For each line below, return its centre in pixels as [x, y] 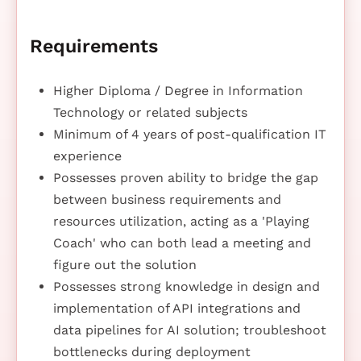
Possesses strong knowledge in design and [186, 286]
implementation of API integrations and [176, 308]
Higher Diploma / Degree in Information [178, 90]
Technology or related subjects [150, 112]
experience [87, 156]
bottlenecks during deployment [151, 351]
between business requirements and [167, 199]
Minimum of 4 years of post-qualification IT [189, 134]
